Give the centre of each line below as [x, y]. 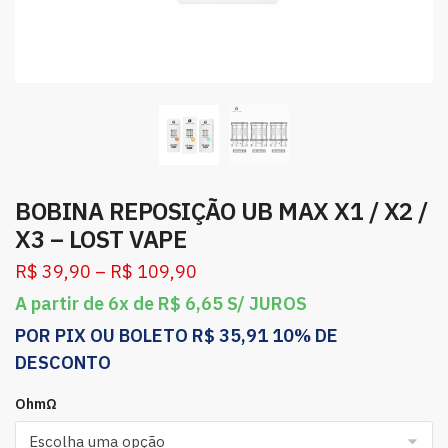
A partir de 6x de [86, 303]
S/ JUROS [267, 303]
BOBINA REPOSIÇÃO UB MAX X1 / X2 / [221, 211]
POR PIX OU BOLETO [101, 335]
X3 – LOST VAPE [100, 239]
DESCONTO [63, 362]
